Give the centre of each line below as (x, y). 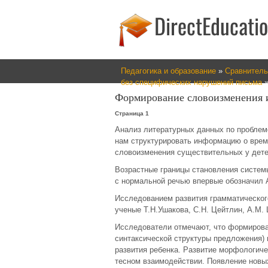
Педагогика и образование (168, 71)
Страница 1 (132, 113)
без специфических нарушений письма (191, 82)
